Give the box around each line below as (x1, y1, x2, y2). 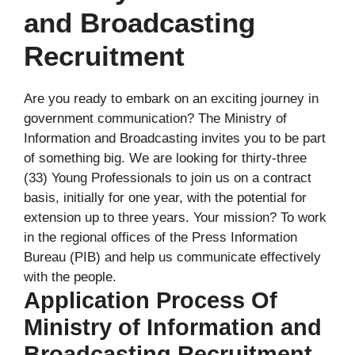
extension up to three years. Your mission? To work (24, 209, 326, 225)
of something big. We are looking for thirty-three (24, 150, 307, 166)
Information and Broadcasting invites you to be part (24, 130, 326, 146)
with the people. (24, 269, 116, 284)
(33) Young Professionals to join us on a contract (24, 170, 311, 185)
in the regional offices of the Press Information (24, 229, 297, 245)
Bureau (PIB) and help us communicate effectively (24, 249, 321, 265)
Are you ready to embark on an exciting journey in (24, 90, 319, 106)
